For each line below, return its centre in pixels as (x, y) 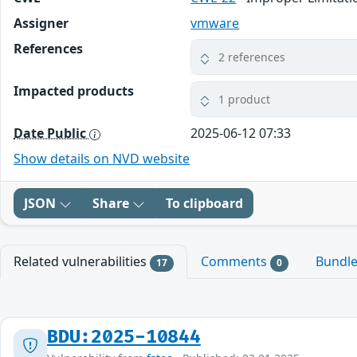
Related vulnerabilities (82, 262)
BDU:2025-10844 (124, 337)
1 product (245, 100)
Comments (235, 262)
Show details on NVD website (102, 159)
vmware (215, 24)
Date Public (51, 133)
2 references (252, 57)
